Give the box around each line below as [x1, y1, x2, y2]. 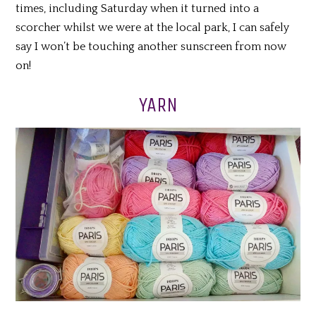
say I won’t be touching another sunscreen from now [16, 40, 287, 54]
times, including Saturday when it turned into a [16, 2, 260, 16]
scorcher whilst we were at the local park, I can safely [16, 21, 290, 35]
